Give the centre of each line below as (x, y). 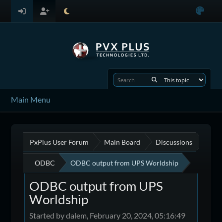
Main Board (122, 142)
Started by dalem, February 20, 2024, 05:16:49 (108, 215)
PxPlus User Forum (59, 142)
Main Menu (31, 99)
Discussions (174, 142)
